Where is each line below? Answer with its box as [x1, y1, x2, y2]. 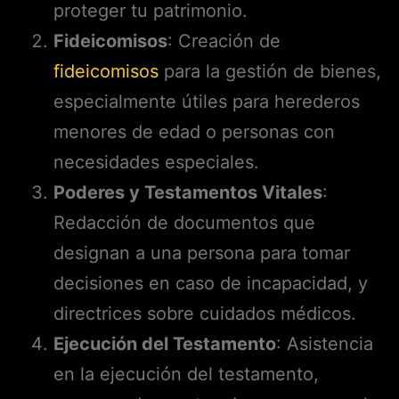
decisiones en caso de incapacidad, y [53, 272, 368, 294]
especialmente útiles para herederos [53, 90, 360, 112]
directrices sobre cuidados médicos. [53, 302, 356, 324]
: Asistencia [276, 332, 373, 354]
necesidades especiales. [53, 151, 259, 173]
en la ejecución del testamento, [53, 362, 319, 385]
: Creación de [167, 29, 281, 52]
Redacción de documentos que [53, 211, 315, 233]
